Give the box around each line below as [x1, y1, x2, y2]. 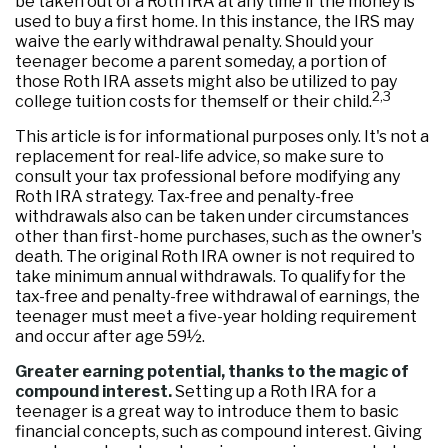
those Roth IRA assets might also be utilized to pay [15, 72, 397, 91]
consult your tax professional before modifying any [15, 167, 400, 186]
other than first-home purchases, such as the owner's [15, 227, 422, 246]
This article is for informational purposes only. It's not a [15, 127, 429, 146]
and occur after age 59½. [15, 327, 205, 346]
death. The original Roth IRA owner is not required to [15, 247, 415, 266]
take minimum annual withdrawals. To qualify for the [15, 267, 406, 286]
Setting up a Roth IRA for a [172, 382, 376, 401]
